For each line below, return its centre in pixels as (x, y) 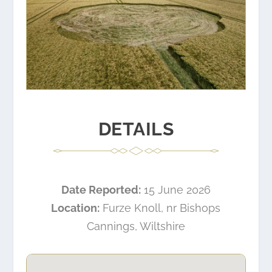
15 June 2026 (175, 190)
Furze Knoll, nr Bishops (160, 208)
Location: (76, 208)
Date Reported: (101, 190)
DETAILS (136, 129)
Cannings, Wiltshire (136, 226)
